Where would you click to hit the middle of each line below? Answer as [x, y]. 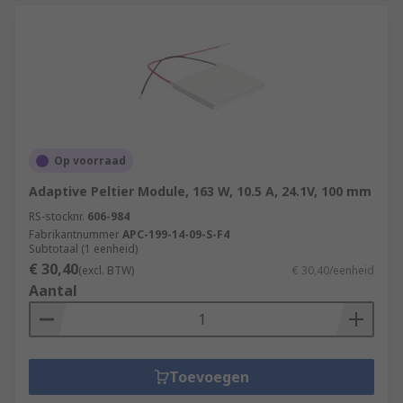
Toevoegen [209, 377]
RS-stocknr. [57, 216]
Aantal [53, 291]
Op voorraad [90, 161]
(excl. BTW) [106, 270]
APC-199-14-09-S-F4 [176, 234]
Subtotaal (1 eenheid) [83, 249]
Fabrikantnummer [74, 234]
